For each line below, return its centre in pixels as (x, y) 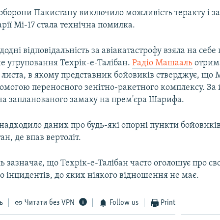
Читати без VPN (50, 203)
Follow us (124, 203)
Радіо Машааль (163, 63)
